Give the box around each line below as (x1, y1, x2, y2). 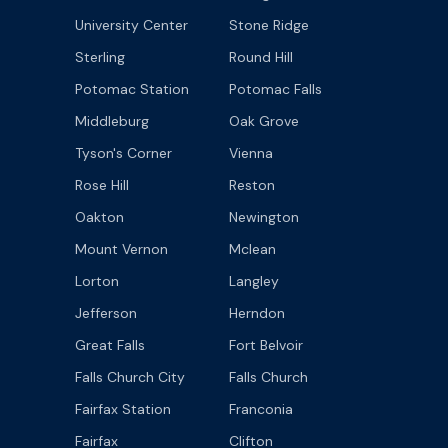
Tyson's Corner (75, 143, 172, 162)
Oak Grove (229, 111, 299, 130)
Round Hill (229, 47, 293, 66)
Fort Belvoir (229, 335, 303, 354)
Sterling (75, 47, 125, 66)
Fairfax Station (75, 399, 171, 418)
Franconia (229, 399, 293, 418)
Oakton (75, 207, 124, 226)
